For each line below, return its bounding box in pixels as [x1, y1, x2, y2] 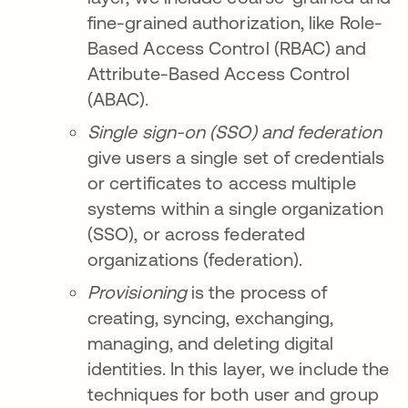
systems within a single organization [87, 198, 383, 219]
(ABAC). [87, 88, 154, 110]
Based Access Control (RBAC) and [87, 37, 367, 59]
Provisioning [87, 281, 187, 303]
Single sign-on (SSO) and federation [87, 121, 382, 143]
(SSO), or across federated [87, 223, 306, 245]
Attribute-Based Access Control [87, 63, 351, 85]
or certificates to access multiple [87, 172, 356, 194]
